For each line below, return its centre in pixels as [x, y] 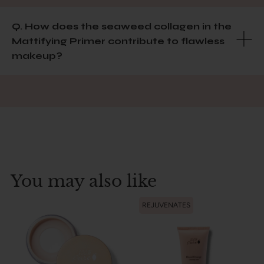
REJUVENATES [166, 205]
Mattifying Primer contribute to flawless [118, 41]
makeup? [37, 55]
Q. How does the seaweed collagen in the [122, 26]
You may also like [84, 181]
